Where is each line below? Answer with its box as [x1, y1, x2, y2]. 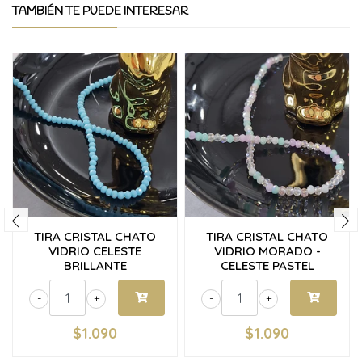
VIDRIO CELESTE [48, 243, 141, 259]
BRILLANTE [63, 258, 127, 273]
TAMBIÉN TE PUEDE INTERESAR [12, 4, 188, 19]
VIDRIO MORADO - [213, 243, 321, 259]
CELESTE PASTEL [220, 258, 314, 273]
